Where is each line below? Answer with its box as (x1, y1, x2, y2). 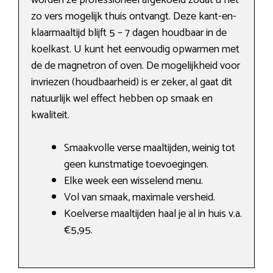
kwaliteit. (31, 106, 69, 125)
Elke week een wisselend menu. (64, 172, 203, 191)
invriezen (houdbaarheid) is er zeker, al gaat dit (31, 73, 232, 92)
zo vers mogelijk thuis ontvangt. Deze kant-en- (31, 7, 236, 26)
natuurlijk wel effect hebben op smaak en (31, 90, 213, 108)
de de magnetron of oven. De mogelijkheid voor (31, 57, 240, 76)
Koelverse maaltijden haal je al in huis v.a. (64, 205, 242, 224)
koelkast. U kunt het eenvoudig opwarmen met (31, 40, 239, 59)
